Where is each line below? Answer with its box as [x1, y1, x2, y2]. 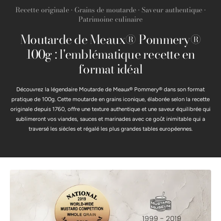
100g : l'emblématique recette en [26, 45, 195, 64]
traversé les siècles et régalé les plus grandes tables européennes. [29, 125, 192, 133]
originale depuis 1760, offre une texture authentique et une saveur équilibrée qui [10, 106, 211, 113]
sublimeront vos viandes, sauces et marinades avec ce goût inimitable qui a [16, 115, 205, 123]
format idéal [78, 60, 143, 79]
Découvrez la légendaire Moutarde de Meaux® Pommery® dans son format [16, 86, 205, 93]
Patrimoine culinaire [78, 14, 143, 25]
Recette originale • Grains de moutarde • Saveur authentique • [15, 4, 206, 16]
